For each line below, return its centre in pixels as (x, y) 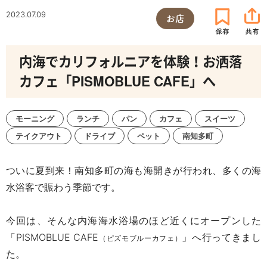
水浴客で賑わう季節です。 (63, 187)
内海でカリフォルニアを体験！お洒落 (131, 61)
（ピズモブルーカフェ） (140, 238)
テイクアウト (39, 136)
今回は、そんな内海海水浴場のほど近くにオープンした (133, 220)
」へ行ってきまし (222, 237)
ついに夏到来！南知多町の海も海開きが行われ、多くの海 (133, 170)
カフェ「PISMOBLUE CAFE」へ (118, 81)
